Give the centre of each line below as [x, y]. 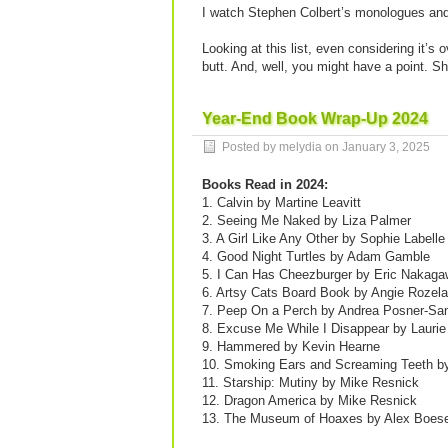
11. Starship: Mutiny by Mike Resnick [310, 382]
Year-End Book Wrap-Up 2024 [315, 118]
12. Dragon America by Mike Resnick [309, 400]
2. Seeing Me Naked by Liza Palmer [306, 220]
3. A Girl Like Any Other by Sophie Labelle [323, 238]
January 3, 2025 [386, 147]
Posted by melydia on [282, 147]
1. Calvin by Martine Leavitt [281, 202]
